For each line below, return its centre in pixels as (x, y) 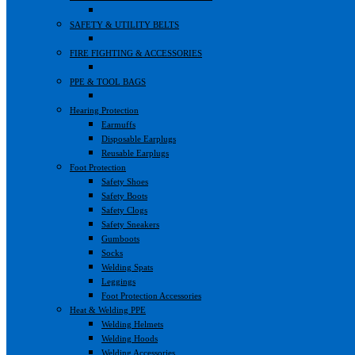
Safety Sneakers (130, 224)
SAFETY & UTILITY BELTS (124, 24)
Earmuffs (118, 124)
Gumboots (120, 238)
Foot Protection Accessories (151, 295)
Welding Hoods (130, 338)
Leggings (118, 281)
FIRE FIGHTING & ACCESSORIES (136, 53)
